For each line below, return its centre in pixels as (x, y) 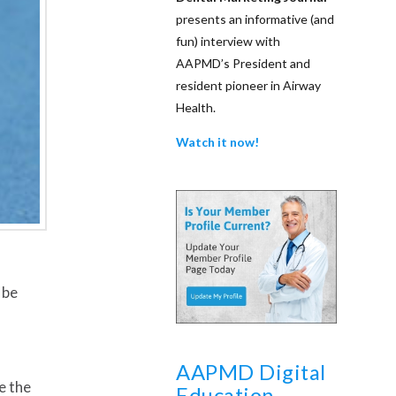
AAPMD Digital (251, 373)
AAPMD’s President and (244, 63)
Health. (196, 107)
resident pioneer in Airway (249, 85)
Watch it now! (218, 141)
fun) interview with (228, 41)
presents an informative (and (255, 19)
